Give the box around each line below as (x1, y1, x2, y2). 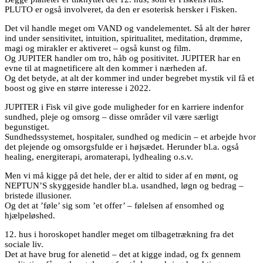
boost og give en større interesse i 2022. (5, 83, 151, 93)
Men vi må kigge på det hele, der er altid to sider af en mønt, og (5, 170, 238, 180)
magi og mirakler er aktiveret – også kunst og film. (5, 43, 191, 53)
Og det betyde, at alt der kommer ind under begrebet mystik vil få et (5, 73, 254, 83)
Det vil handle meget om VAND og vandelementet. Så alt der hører (5, 23, 250, 33)
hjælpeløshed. (5, 210, 55, 220)
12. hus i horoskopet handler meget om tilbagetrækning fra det (5, 229, 234, 239)
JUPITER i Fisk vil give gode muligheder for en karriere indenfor (5, 102, 244, 112)
